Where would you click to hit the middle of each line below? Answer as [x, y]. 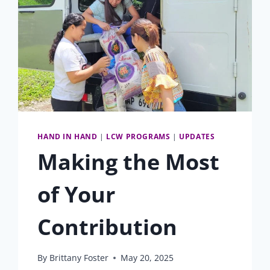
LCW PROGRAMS [138, 136]
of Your [77, 194]
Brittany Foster [79, 258]
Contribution [108, 227]
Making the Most [129, 162]
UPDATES [197, 136]
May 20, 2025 [147, 258]
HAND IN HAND [67, 136]
